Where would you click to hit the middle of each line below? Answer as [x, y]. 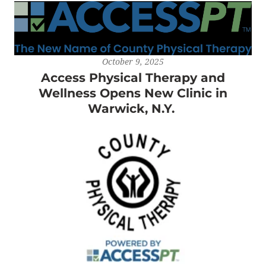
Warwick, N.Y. [133, 109]
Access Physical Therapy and [133, 78]
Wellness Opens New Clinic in [133, 93]
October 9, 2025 [133, 62]
